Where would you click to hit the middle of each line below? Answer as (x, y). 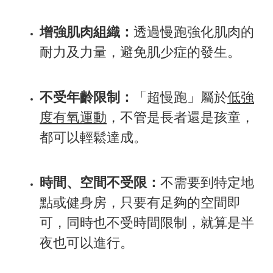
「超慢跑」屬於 (180, 97)
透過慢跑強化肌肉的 (194, 32)
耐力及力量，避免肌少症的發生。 (140, 52)
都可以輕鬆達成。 (93, 137)
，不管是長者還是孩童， (180, 117)
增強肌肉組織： (87, 32)
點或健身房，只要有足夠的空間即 (140, 202)
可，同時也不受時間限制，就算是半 (147, 222)
